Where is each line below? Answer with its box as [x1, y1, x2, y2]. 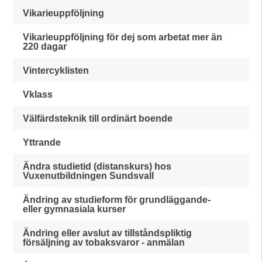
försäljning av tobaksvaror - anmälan [23, 237, 185, 247]
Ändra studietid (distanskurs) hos [23, 161, 172, 171]
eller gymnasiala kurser [23, 204, 126, 214]
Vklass [23, 89, 53, 99]
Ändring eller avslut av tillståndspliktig [23, 228, 192, 238]
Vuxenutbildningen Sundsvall [23, 171, 154, 181]
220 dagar [23, 42, 67, 51]
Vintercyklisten [23, 65, 89, 75]
